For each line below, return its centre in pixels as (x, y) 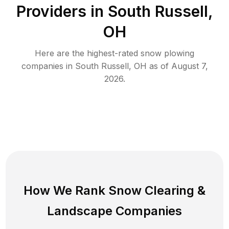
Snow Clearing (151, 190)
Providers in (60, 11)
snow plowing (167, 53)
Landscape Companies (114, 211)
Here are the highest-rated (88, 53)
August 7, (189, 66)
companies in (48, 66)
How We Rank (66, 190)
